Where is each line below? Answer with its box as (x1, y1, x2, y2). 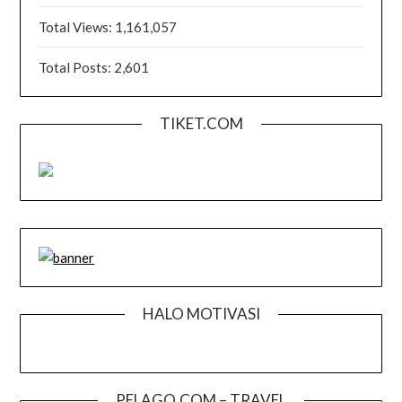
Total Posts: (39, 59, 115, 76)
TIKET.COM (159, 114, 243, 134)
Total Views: (39, 19, 116, 36)
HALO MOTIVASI (142, 304, 260, 324)
